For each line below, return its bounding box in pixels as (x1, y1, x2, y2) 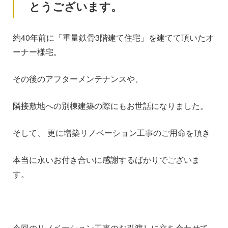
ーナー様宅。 (13, 46, 62, 58)
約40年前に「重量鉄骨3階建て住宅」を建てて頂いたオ (13, 32, 214, 43)
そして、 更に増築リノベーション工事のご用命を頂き (13, 127, 210, 138)
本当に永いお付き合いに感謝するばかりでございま (13, 154, 200, 165)
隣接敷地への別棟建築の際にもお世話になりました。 (13, 100, 208, 111)
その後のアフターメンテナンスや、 (13, 73, 143, 84)
